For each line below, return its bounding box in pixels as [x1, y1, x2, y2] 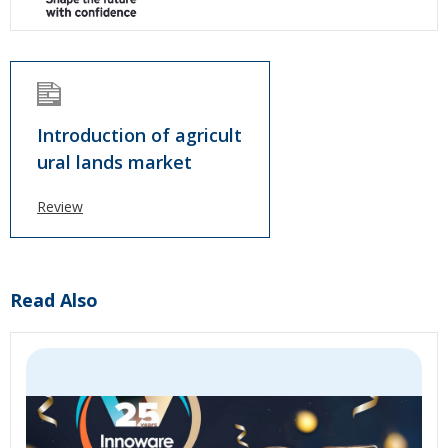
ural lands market [37, 150, 192, 174]
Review [37, 197, 83, 216]
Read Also [10, 288, 98, 312]
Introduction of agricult [37, 123, 242, 147]
